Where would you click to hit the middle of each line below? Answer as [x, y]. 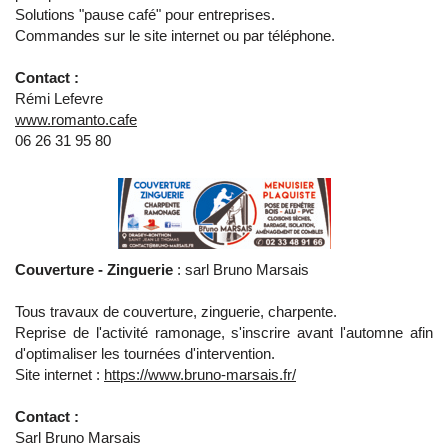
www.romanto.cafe [76, 120]
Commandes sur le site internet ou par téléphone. [175, 36]
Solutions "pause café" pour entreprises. [145, 15]
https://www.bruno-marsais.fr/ [200, 375]
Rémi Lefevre [59, 99]
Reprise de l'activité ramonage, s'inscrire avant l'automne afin [224, 333]
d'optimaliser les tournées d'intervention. [145, 354]
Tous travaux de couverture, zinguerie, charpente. [176, 312]
